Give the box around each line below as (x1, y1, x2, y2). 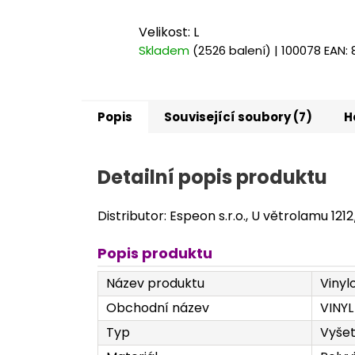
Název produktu (106, 274, 204, 293)
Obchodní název (106, 299, 209, 318)
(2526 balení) (193, 42, 271, 59)
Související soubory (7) (164, 108, 312, 125)
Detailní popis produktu (97, 163, 327, 190)
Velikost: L (139, 23, 199, 42)
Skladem (139, 42, 193, 59)
